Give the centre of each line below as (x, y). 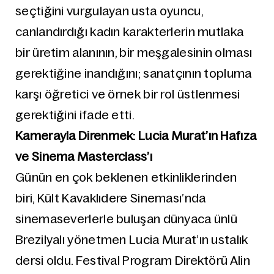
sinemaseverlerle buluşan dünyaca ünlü (127, 219)
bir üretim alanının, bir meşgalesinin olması (134, 53)
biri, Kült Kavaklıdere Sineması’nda (111, 198)
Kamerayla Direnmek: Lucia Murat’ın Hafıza (136, 136)
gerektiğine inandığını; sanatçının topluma (134, 73)
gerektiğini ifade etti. (75, 115)
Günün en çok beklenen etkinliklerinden (126, 177)
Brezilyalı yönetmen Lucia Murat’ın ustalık (132, 240)
